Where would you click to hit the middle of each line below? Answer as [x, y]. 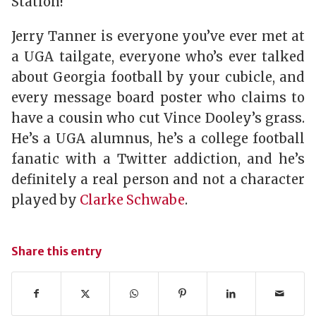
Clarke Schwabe [132, 200]
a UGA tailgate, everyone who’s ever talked [158, 57]
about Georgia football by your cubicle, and [158, 78]
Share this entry [56, 251]
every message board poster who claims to [158, 98]
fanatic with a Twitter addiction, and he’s [158, 159]
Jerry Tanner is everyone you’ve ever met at [158, 37]
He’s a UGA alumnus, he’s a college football [158, 139]
